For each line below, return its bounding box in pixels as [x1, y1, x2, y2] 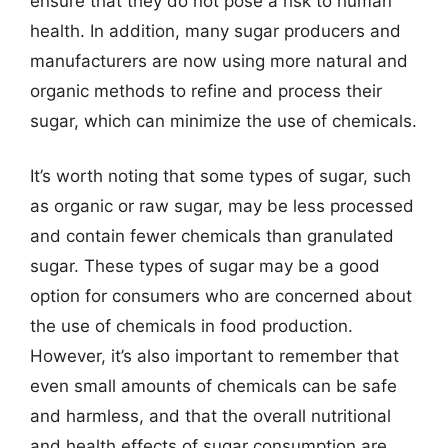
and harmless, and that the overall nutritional [30, 406, 391, 426]
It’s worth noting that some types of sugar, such [30, 166, 411, 186]
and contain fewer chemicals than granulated [30, 226, 394, 246]
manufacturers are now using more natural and [30, 50, 408, 71]
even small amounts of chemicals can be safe [30, 376, 397, 396]
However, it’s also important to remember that [30, 346, 399, 366]
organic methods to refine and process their [30, 80, 382, 101]
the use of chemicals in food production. [30, 316, 353, 336]
